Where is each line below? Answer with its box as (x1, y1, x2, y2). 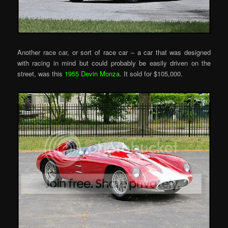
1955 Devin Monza (65, 69, 120, 79)
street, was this (17, 69, 65, 79)
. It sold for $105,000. (120, 69, 183, 79)
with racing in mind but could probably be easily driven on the (17, 58, 211, 68)
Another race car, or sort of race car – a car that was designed (17, 47, 211, 58)
